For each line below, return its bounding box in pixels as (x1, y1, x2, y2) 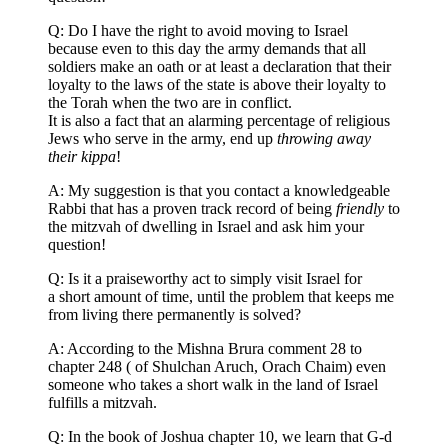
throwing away (277, 130, 371, 148)
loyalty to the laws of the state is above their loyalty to (48, 76, 386, 94)
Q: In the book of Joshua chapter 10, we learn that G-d (48, 428, 392, 446)
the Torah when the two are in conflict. (48, 94, 292, 112)
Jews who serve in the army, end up (48, 130, 277, 148)
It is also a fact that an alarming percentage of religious (48, 112, 390, 130)
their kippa (48, 148, 116, 166)
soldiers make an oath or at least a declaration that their (48, 58, 391, 76)
